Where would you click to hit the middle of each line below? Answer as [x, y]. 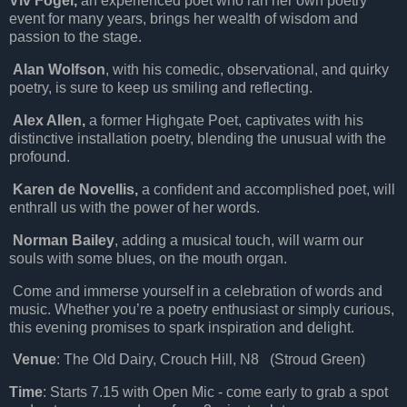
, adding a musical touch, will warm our [239, 240]
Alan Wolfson [59, 70]
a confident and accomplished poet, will [267, 189]
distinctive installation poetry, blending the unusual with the [198, 139]
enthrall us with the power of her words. [134, 207]
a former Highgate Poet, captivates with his [224, 121]
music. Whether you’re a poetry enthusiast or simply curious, [202, 309]
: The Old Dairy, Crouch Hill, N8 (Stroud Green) [211, 360]
